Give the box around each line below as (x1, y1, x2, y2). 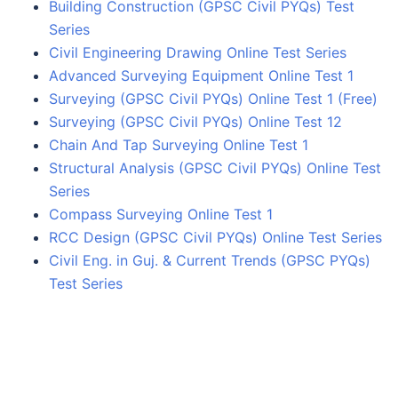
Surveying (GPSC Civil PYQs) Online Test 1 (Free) (49, 89, 378, 107)
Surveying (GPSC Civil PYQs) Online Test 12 (49, 112, 342, 131)
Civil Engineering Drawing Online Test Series (49, 43, 346, 61)
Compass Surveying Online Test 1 (49, 204, 273, 223)
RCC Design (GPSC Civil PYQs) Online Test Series (49, 227, 382, 246)
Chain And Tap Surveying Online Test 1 (49, 135, 308, 154)
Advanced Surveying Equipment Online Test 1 (49, 66, 354, 84)
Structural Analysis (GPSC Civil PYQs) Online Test (49, 158, 381, 177)
